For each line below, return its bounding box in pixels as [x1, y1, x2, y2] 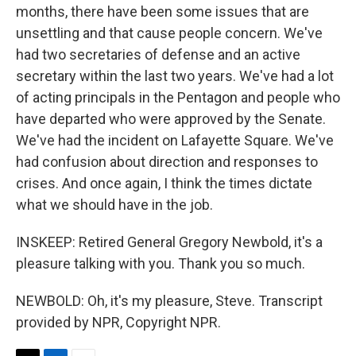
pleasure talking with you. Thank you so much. [16, 255, 305, 272]
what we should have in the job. [16, 196, 213, 213]
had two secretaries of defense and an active [16, 46, 300, 63]
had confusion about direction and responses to [16, 153, 318, 170]
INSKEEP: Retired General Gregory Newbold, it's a [16, 234, 323, 250]
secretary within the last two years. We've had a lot [16, 68, 334, 84]
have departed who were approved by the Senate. [16, 110, 326, 127]
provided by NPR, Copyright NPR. [16, 314, 221, 331]
